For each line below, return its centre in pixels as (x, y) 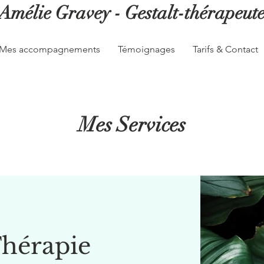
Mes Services (132, 125)
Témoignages (146, 49)
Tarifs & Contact (225, 49)
